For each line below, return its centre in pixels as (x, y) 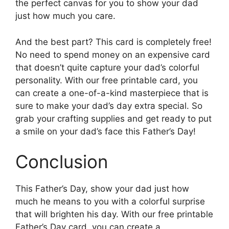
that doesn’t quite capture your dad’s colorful (107, 67)
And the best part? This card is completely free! (113, 42)
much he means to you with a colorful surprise (110, 202)
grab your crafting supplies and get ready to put (113, 118)
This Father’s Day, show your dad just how (102, 189)
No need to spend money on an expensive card (113, 54)
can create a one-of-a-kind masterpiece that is (112, 93)
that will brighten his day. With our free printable (114, 214)
